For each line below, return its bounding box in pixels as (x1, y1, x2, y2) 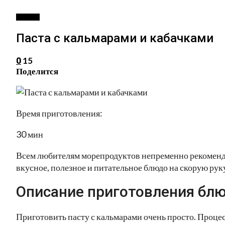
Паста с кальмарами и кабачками (16, 31, 213, 45)
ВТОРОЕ (16, 14, 40, 21)
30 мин (16, 128, 43, 140)
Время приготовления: (16, 107, 102, 119)
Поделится (16, 65, 58, 76)
